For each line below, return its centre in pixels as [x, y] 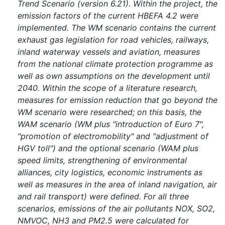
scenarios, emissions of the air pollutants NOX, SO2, [116, 209]
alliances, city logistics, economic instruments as [110, 173]
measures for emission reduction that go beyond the [118, 100]
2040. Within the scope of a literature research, [107, 88]
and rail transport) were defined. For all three [103, 197]
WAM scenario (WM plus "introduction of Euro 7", [111, 124]
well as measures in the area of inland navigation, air [117, 185]
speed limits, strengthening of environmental [102, 160]
